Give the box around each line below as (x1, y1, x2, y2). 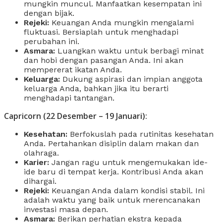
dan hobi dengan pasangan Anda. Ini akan (24, 55, 183, 65)
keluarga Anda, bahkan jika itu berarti (24, 83, 168, 93)
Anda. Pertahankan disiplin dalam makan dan (24, 138, 199, 148)
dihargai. (24, 176, 56, 186)
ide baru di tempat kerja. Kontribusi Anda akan (24, 166, 203, 176)
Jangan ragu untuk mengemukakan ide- (49, 157, 208, 167)
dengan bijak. (24, 8, 74, 18)
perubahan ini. (24, 36, 79, 46)
